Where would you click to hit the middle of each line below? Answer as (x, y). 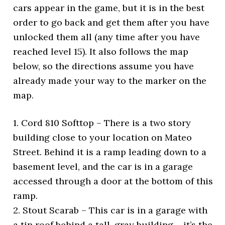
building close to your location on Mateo (103, 137)
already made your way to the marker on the (110, 80)
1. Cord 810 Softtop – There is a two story (102, 123)
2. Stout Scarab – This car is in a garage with (110, 210)
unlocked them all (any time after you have (107, 37)
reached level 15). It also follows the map (101, 51)
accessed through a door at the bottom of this (113, 181)
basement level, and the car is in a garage (103, 166)
